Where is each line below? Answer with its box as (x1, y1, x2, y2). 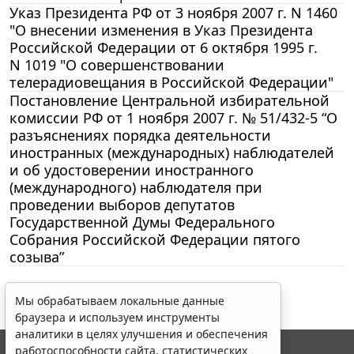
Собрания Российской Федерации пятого (9, 229, 300, 249)
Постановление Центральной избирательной (9, 90, 330, 110)
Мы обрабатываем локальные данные (15, 293, 224, 308)
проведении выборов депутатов (9, 194, 235, 214)
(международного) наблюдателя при (9, 177, 262, 197)
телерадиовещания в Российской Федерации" (9, 72, 333, 92)
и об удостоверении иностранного (9, 160, 254, 179)
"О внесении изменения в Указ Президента (9, 20, 313, 40)
